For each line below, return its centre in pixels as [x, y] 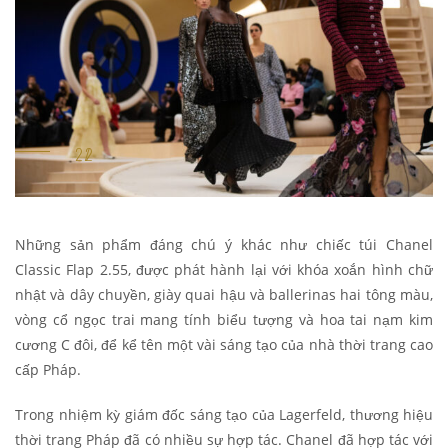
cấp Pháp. [48, 370]
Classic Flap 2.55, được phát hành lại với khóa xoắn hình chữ [224, 270]
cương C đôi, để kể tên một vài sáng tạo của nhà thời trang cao [224, 345]
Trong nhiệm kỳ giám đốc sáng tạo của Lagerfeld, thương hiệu [224, 415]
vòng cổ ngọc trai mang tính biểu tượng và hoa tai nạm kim [224, 320]
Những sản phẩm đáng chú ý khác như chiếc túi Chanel [224, 245]
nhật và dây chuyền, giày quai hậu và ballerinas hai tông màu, [224, 295]
